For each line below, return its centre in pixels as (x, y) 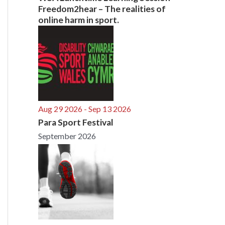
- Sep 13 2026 (107, 108)
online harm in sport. (79, 20)
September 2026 (67, 136)
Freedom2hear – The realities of (102, 9)
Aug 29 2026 (60, 108)
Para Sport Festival (76, 122)
